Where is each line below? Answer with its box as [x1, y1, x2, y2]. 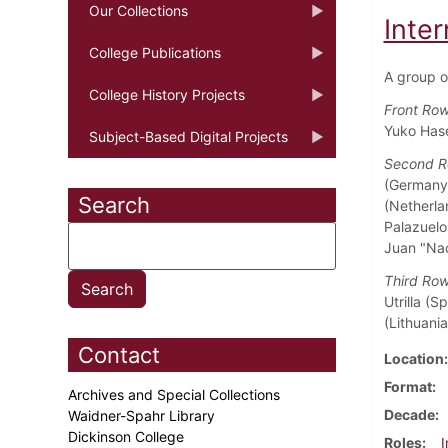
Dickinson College [68, 427, 188, 445]
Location [383, 349, 444, 367]
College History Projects [89, 85, 245, 103]
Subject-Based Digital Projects [89, 127, 288, 145]
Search [78, 191, 150, 218]
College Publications [89, 43, 221, 61]
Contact [78, 341, 160, 368]
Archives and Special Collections [68, 385, 284, 403]
